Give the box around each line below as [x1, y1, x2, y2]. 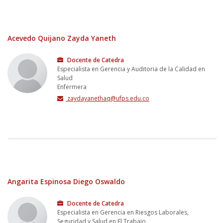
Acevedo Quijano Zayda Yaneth [7, 33, 116, 43]
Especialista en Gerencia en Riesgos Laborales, [57, 208, 189, 217]
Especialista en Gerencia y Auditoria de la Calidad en [57, 64, 205, 73]
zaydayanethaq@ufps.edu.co [66, 94, 149, 103]
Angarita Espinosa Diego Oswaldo [7, 176, 125, 186]
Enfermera [57, 82, 87, 91]
